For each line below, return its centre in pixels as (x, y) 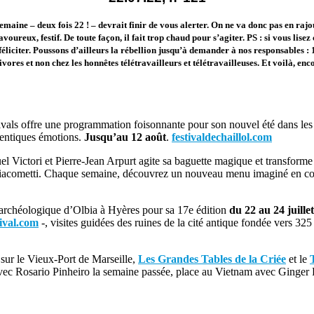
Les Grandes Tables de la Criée (212, 259)
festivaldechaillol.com (222, 137)
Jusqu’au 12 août (125, 137)
